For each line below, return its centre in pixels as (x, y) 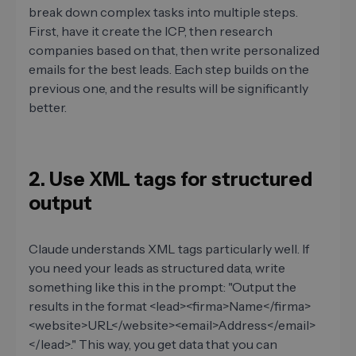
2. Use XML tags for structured (170, 179)
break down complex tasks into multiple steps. (163, 12)
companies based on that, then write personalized (174, 50)
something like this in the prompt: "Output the (163, 286)
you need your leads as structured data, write (157, 267)
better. (48, 107)
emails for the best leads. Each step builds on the (169, 69)
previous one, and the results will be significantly (168, 88)
